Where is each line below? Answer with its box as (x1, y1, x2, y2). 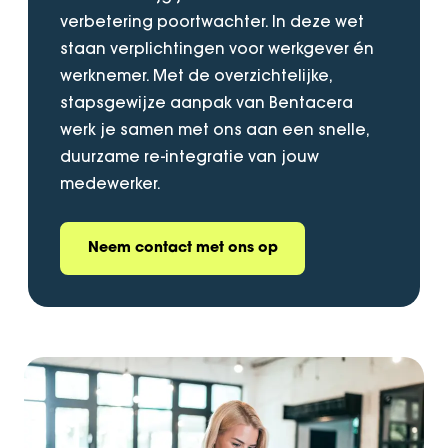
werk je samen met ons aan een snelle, (60, 119, 369, 139)
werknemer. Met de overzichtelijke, (60, 65, 332, 85)
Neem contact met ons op (87, 241, 278, 257)
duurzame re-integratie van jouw (60, 146, 319, 166)
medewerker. (60, 173, 161, 193)
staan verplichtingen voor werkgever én (60, 38, 374, 58)
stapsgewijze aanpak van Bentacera (60, 92, 353, 112)
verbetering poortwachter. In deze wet (60, 11, 364, 31)
